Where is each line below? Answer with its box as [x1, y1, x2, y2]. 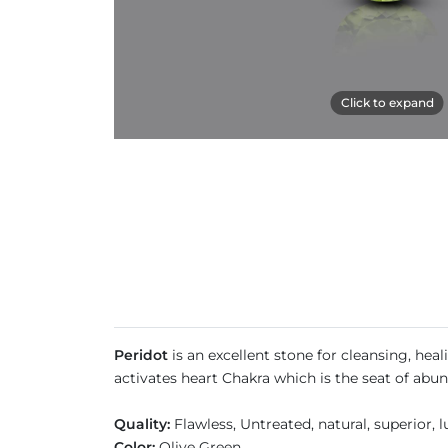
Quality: [114, 415, 170, 433]
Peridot [114, 346, 172, 364]
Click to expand [340, 94, 434, 110]
